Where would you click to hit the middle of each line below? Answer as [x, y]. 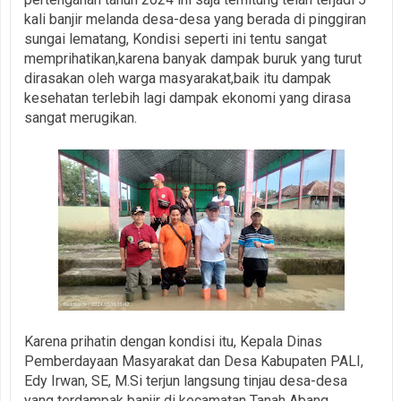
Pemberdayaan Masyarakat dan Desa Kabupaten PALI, [194, 361]
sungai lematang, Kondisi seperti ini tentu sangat [175, 38]
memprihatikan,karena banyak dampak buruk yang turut [193, 58]
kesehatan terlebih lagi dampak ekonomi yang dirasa [188, 98]
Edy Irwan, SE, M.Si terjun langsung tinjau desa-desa [186, 380]
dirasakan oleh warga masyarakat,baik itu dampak [178, 78]
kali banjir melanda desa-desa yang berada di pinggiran [195, 19]
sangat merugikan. [81, 117]
